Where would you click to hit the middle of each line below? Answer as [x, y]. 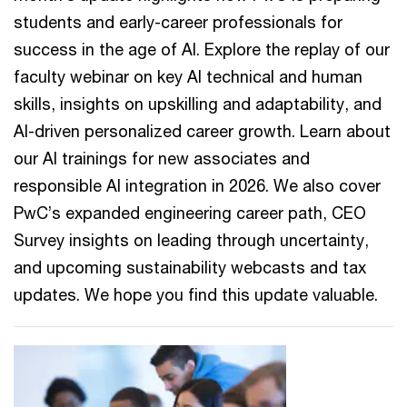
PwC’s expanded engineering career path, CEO [190, 213]
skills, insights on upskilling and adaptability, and [198, 104]
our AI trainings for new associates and [162, 158]
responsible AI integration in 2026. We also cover [197, 185]
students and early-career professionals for [178, 22]
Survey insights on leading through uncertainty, [191, 240]
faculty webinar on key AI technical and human [188, 76]
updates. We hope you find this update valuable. [196, 294]
